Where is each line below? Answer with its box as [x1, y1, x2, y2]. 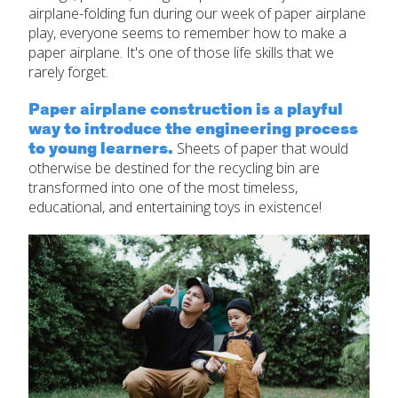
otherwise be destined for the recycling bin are [28, 157, 320, 178]
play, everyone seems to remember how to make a [28, 22, 346, 43]
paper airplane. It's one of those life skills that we [28, 42, 334, 62]
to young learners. [28, 137, 173, 161]
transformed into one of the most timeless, [28, 177, 298, 197]
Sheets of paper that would [173, 138, 348, 158]
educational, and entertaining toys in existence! [28, 196, 322, 217]
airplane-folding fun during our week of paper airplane [28, 3, 366, 23]
